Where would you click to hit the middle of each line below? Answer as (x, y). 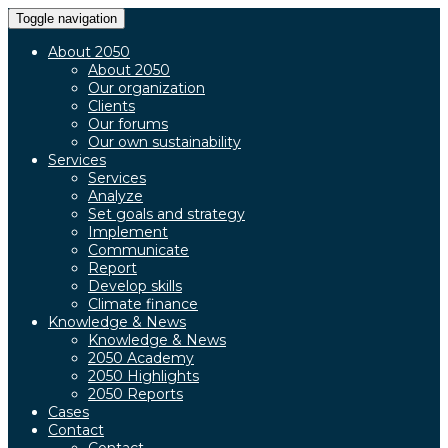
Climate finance (143, 304)
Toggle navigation (66, 18)
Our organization (146, 88)
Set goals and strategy (166, 214)
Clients (111, 106)
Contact (76, 430)
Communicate (138, 250)
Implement (128, 232)
